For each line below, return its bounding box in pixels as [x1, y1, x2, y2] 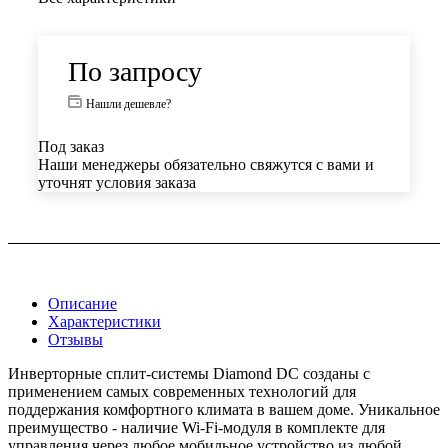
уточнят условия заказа [38, 174, 196, 192]
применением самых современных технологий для [8, 382, 356, 400]
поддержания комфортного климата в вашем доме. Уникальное [8, 400, 440, 418]
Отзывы [48, 330, 103, 348]
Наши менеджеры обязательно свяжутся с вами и [38, 156, 374, 174]
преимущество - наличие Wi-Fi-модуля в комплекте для [8, 418, 385, 436]
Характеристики [48, 312, 161, 330]
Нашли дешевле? [86, 97, 171, 112]
